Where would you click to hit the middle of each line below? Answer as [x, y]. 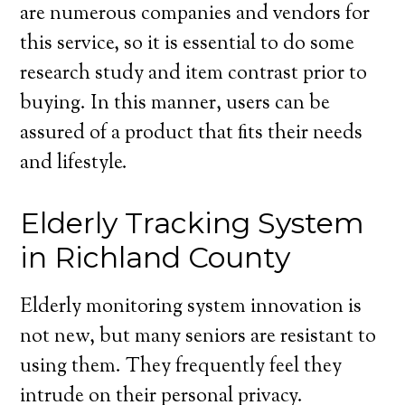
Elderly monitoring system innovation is [191, 307]
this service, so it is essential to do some [188, 44]
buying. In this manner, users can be [175, 104]
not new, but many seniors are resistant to [198, 337]
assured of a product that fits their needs [192, 134]
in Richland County [155, 257]
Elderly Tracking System [193, 223]
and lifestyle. [74, 164]
